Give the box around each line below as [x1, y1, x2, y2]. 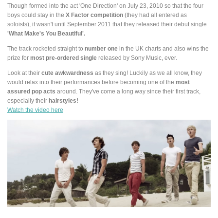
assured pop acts [7, 88, 55, 94]
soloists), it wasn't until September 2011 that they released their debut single [7, 21, 207, 28]
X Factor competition [66, 12, 123, 18]
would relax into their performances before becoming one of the [7, 78, 176, 85]
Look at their [7, 69, 41, 76]
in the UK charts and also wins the [118, 45, 209, 52]
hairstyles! [49, 97, 78, 104]
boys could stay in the [7, 12, 66, 18]
